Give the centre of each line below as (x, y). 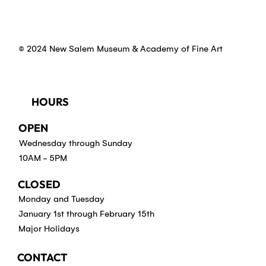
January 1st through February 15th (86, 214)
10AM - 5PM (43, 158)
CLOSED (39, 184)
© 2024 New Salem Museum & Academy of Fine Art (121, 48)
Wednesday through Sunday (75, 143)
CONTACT (42, 258)
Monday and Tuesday (61, 199)
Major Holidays (49, 229)
